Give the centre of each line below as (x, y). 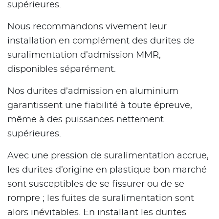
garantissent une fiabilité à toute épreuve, (100, 105)
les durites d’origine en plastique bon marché (107, 170)
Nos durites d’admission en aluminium (93, 91)
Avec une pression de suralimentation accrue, (108, 156)
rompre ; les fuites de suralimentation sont (101, 198)
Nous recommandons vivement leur (87, 27)
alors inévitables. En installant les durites (97, 212)
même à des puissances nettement (86, 120)
